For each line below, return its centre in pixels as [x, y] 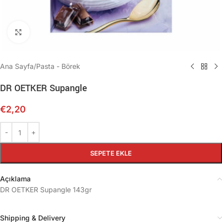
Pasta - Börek [58, 66]
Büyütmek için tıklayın [61, 32]
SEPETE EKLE [111, 153]
